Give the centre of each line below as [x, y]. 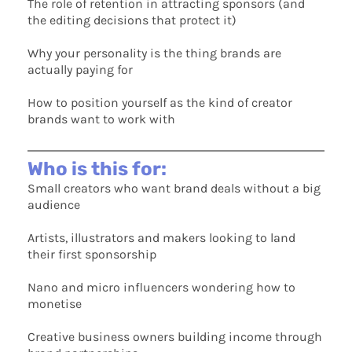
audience [54, 205]
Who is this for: [97, 169]
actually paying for [80, 70]
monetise [55, 304]
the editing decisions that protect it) [132, 20]
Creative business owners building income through [175, 337]
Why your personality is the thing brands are [154, 53]
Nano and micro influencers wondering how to [161, 288]
